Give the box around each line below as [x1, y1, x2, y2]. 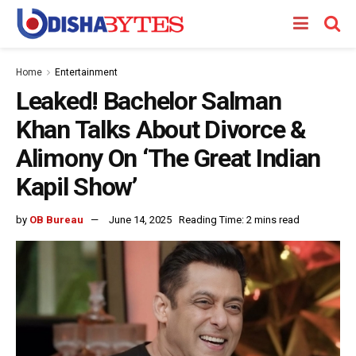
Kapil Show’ [16, 172, 137, 202]
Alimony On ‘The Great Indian [16, 143, 321, 173]
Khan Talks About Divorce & [16, 114, 306, 145]
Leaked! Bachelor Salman [16, 86, 281, 116]
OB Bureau [29, 213, 83, 226]
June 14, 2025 [109, 213, 172, 226]
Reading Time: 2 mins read [179, 213, 300, 226]
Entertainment [55, 67, 118, 78]
